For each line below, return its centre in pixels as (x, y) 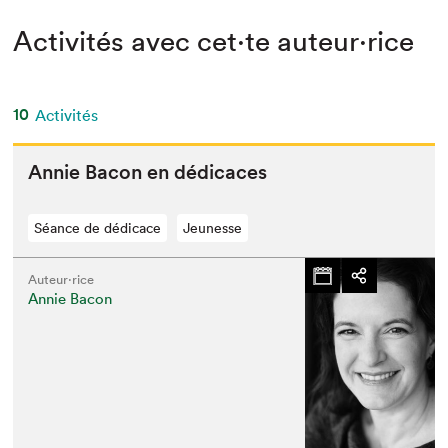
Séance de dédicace (98, 228)
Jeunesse (213, 228)
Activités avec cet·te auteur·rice (214, 41)
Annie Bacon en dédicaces (148, 172)
